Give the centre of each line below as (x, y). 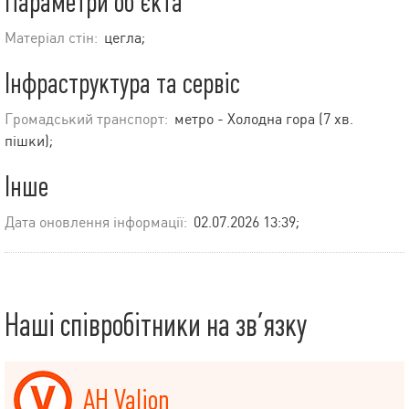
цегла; (125, 38)
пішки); (29, 142)
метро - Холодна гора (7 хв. (264, 120)
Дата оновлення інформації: (96, 223)
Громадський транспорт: (86, 120)
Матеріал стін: (51, 38)
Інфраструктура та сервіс (122, 84)
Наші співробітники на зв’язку (156, 326)
